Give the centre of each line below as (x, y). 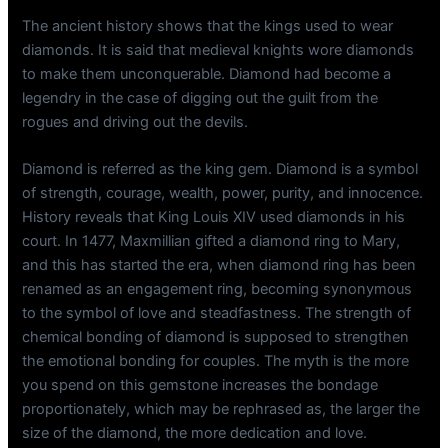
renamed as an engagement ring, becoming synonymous (217, 289)
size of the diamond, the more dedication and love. (195, 433)
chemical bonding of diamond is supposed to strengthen (216, 337)
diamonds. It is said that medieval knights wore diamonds (218, 50)
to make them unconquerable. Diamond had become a (207, 74)
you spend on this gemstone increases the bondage (200, 385)
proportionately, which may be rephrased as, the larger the (221, 409)
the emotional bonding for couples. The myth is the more (216, 361)
